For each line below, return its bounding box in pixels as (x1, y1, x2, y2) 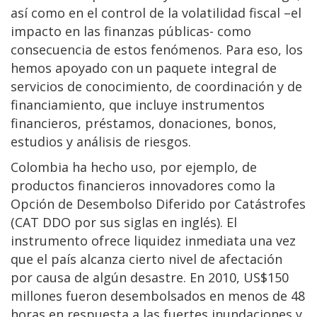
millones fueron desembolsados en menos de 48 (11, 287, 305, 304)
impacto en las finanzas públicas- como (11, 22, 251, 40)
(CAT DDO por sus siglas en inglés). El (11, 213, 237, 231)
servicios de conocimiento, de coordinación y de (11, 77, 302, 95)
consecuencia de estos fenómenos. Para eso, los (11, 40, 303, 58)
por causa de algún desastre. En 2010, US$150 (11, 268, 289, 286)
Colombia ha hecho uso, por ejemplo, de (11, 158, 257, 175)
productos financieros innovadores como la (11, 176, 275, 194)
